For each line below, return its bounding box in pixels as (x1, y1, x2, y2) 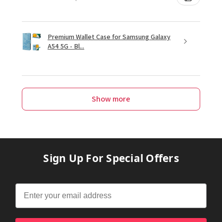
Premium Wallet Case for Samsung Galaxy (48, 32, 170, 41)
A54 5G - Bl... (48, 41, 84, 51)
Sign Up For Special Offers (43, 151, 179, 165)
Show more (92, 93, 130, 104)
